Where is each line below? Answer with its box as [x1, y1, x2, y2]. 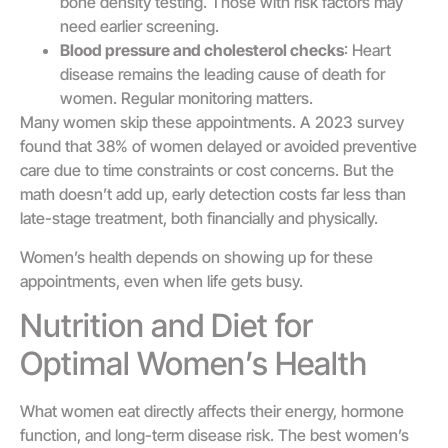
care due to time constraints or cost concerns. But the [20, 160, 394, 181]
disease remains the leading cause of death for [60, 64, 385, 85]
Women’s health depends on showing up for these [20, 246, 373, 267]
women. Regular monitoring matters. [60, 88, 313, 109]
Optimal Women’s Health [20, 344, 367, 384]
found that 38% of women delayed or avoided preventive [20, 136, 417, 157]
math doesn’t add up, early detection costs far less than [20, 184, 406, 205]
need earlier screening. [60, 16, 219, 37]
